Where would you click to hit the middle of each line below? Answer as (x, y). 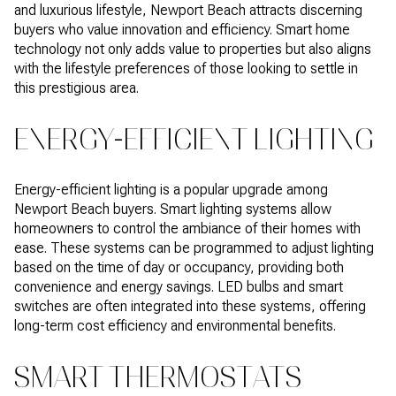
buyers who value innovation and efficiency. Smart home (182, 30)
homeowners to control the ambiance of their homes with (187, 229)
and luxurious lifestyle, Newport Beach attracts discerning (188, 10)
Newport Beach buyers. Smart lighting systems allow (173, 209)
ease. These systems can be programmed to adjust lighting (194, 248)
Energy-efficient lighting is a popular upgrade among (171, 190)
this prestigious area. (76, 88)
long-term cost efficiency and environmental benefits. (175, 326)
